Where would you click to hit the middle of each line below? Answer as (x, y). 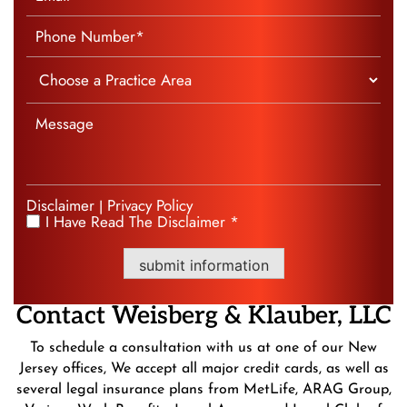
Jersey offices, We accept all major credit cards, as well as (203, 369)
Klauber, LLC (316, 317)
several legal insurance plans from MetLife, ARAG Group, (203, 390)
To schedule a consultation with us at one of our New (203, 348)
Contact (60, 317)
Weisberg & (173, 317)
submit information (203, 266)
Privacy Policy (150, 206)
